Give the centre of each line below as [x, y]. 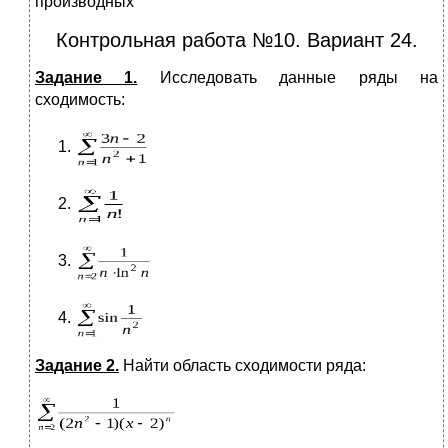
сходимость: [80, 99]
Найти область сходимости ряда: [242, 365]
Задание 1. [86, 77]
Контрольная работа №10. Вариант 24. [236, 39]
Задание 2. [77, 365]
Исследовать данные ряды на [288, 77]
